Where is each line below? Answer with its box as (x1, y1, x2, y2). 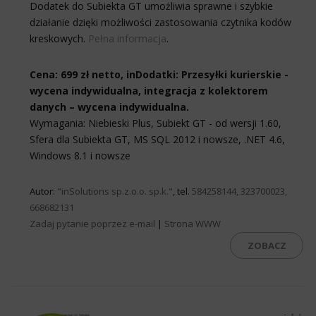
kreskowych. (30, 31, 88, 45)
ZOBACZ (247, 238, 286, 252)
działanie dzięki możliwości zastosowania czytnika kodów (30, 15, 291, 29)
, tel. (173, 184, 192, 197)
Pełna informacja (88, 31, 166, 45)
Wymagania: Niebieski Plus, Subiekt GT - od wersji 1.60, (30, 116, 281, 130)
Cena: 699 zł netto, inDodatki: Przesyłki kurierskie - (30, 67, 288, 81)
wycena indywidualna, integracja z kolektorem (30, 83, 268, 97)
